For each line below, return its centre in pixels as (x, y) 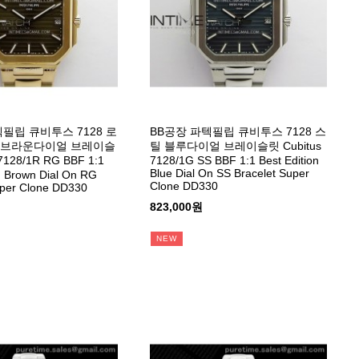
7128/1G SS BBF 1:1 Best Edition (235, 161)
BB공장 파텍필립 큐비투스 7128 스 (238, 132)
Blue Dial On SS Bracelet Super (230, 173)
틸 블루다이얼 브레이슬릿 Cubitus (236, 146)
